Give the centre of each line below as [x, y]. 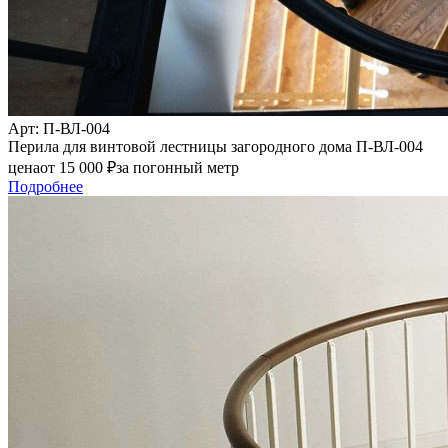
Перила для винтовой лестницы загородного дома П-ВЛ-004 [215, 147]
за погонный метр [177, 168]
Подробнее [45, 187]
